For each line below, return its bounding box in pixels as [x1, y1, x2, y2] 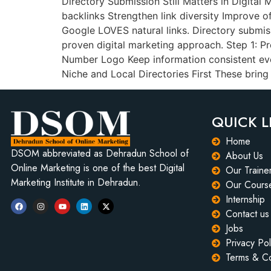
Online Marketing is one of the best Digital [11, 161, 184, 175]
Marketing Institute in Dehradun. [11, 175, 141, 190]
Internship [225, 192, 265, 207]
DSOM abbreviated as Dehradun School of [11, 146, 189, 161]
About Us [225, 149, 263, 163]
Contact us [225, 207, 269, 221]
